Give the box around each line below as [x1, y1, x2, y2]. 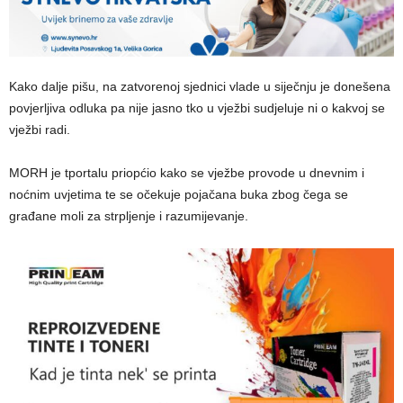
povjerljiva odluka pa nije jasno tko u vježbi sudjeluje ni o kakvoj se [9, 100, 385, 115]
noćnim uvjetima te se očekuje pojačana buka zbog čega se [9, 186, 348, 201]
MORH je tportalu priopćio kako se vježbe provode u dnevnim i [9, 165, 364, 180]
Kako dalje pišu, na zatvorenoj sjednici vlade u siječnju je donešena [9, 78, 390, 94]
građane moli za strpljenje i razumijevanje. [9, 208, 248, 223]
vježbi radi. [9, 121, 70, 137]
